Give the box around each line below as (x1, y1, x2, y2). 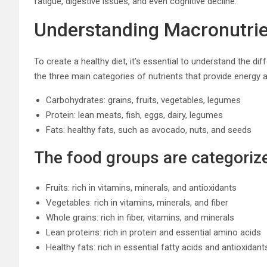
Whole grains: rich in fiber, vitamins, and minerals (46, 212, 234, 223)
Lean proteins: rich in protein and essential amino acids (46, 226, 261, 238)
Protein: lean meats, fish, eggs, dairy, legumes (46, 109, 223, 120)
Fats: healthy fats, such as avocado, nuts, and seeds (46, 124, 252, 135)
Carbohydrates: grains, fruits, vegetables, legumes (46, 94, 241, 105)
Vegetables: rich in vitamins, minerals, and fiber (46, 197, 228, 208)
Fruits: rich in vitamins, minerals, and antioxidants (46, 182, 237, 193)
